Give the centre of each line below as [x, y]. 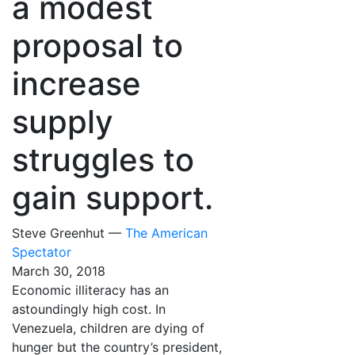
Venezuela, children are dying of [108, 328]
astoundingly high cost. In [89, 309]
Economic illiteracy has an [90, 290]
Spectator [42, 252]
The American [166, 233]
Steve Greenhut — [69, 233]
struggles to [103, 159]
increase [76, 83]
